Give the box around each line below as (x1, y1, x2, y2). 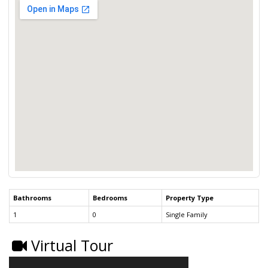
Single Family (166, 210, 208, 220)
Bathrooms (13, 193, 51, 203)
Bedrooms (93, 193, 127, 203)
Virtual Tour (27, 235, 113, 256)
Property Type (166, 193, 214, 203)
